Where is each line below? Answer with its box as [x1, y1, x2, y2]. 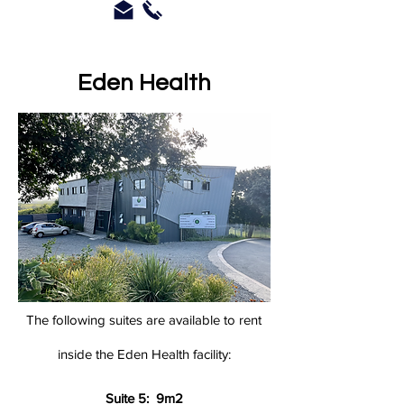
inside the [57, 346, 117, 362]
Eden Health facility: [116, 346, 231, 362]
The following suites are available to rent [26, 312, 262, 327]
